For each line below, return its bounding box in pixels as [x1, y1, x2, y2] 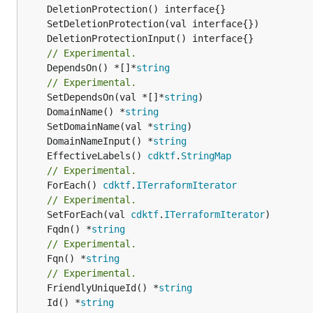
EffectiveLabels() [47, 150, 147, 161]
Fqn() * [47, 252, 86, 264]
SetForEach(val [47, 208, 131, 220]
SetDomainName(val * [47, 120, 153, 132]
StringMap [181, 150, 231, 161]
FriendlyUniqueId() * [47, 282, 159, 293]
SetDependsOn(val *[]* [47, 91, 164, 103]
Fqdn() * [47, 223, 92, 235]
